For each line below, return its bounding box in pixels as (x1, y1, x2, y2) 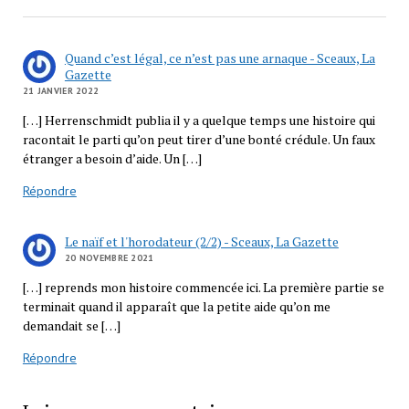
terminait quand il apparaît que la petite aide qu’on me (22, 297, 330, 315)
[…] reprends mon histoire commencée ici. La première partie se (22, 278, 384, 296)
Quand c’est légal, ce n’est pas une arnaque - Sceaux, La (64, 48, 375, 67)
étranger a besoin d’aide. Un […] (22, 149, 202, 167)
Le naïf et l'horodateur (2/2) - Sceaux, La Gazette (64, 232, 339, 250)
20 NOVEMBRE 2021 (64, 251, 154, 264)
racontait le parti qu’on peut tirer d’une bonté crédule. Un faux (22, 130, 375, 148)
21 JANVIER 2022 (22, 84, 100, 97)
